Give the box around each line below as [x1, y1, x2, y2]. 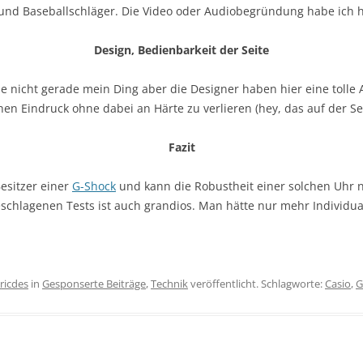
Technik [151, 276, 188, 291]
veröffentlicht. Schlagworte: [188, 276, 325, 291]
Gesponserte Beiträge [42, 276, 146, 291]
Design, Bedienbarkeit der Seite [94, 42, 269, 58]
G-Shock [72, 178, 116, 194]
